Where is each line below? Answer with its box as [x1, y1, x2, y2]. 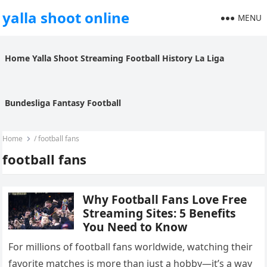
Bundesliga [5, 97, 51, 108]
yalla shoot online [2, 8, 130, 27]
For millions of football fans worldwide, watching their [8, 240, 253, 253]
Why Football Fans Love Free [83, 191, 247, 207]
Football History [126, 52, 193, 64]
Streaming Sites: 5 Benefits [83, 205, 237, 221]
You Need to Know [83, 219, 188, 235]
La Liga [195, 52, 225, 64]
